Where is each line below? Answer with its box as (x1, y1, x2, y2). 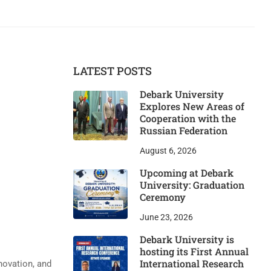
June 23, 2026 (140, 212, 193, 223)
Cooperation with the (140, 112, 236, 125)
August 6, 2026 (140, 146, 197, 156)
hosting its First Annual (140, 245, 249, 258)
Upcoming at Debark (140, 166, 233, 180)
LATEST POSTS (73, 64, 152, 79)
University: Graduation (140, 178, 244, 192)
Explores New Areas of (140, 100, 244, 113)
